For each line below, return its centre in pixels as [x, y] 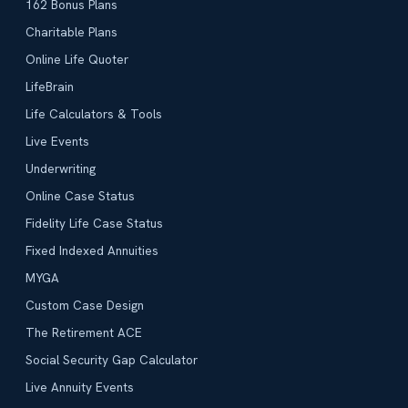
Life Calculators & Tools [94, 114]
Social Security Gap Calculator [112, 360]
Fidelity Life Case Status [94, 224]
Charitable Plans [71, 32]
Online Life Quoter [77, 60]
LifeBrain [50, 87]
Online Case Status [80, 196]
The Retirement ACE [84, 333]
